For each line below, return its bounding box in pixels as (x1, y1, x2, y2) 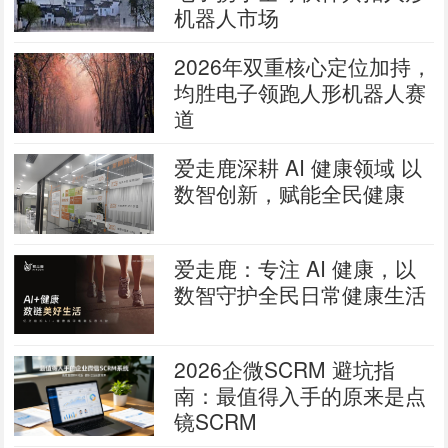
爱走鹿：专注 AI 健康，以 (174, 253, 417, 283)
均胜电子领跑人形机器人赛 (174, 77, 427, 107)
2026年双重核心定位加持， (174, 51, 433, 81)
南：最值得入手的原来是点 (174, 380, 427, 410)
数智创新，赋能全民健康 (174, 178, 406, 208)
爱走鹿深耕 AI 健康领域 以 (174, 152, 423, 182)
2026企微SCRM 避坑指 (174, 354, 396, 384)
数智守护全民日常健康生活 (174, 279, 427, 309)
